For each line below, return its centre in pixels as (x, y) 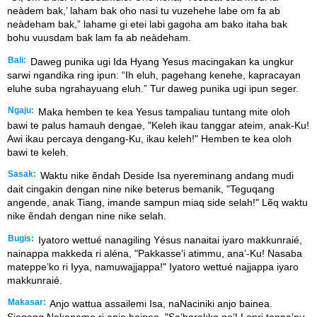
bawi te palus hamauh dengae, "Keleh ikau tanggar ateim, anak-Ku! (158, 125)
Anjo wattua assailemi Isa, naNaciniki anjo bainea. (160, 304)
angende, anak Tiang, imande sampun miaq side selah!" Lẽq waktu (157, 203)
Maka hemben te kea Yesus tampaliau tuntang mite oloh (163, 111)
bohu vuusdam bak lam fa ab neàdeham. (99, 38)
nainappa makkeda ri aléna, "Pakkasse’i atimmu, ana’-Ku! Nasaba (155, 253)
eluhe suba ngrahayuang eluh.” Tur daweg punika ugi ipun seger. (153, 88)
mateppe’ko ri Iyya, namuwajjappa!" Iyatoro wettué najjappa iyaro (153, 266)
